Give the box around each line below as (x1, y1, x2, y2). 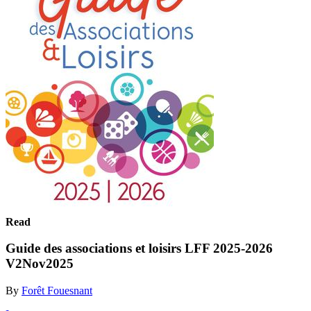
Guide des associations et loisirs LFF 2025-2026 (6, 241, 273, 256)
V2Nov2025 (6, 256, 74, 271)
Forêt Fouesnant (22, 284, 92, 296)
